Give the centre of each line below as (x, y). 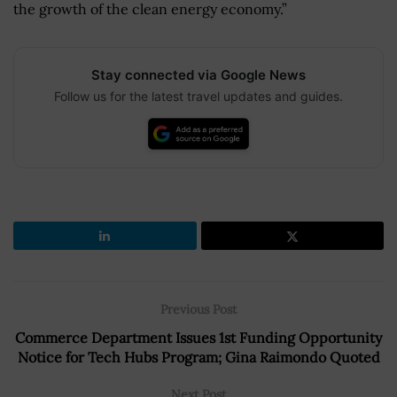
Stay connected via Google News (198, 74)
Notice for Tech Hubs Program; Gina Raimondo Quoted (198, 357)
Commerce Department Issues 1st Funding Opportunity (198, 337)
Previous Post (198, 309)
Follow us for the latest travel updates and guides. (198, 96)
